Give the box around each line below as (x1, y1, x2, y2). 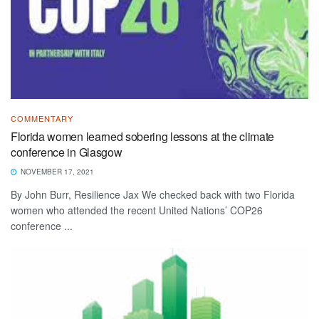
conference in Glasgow (11, 144, 122, 161)
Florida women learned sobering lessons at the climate (11, 128, 275, 145)
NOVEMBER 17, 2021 (19, 167, 94, 177)
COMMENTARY (11, 113, 73, 125)
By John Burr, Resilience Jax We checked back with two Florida (11, 187, 295, 202)
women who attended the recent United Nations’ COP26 (11, 203, 263, 218)
